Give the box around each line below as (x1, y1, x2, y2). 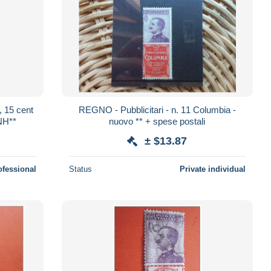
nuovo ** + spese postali (109, 116, 206, 126)
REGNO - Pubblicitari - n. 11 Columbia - (78, 104, 236, 115)
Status (68, 164, 92, 174)
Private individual (179, 164, 246, 174)
